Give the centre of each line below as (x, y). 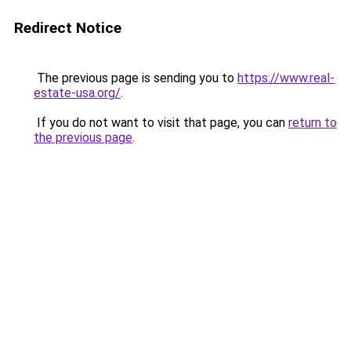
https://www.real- (286, 78)
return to (313, 123)
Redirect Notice (68, 28)
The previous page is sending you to (136, 78)
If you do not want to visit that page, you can (161, 123)
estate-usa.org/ (77, 93)
